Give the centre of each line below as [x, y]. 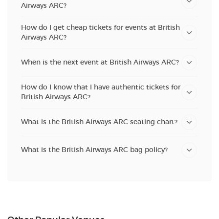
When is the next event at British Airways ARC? [100, 63]
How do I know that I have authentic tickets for [101, 88]
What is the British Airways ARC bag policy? [94, 150]
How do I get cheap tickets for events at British [100, 28]
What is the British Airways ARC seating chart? [99, 122]
